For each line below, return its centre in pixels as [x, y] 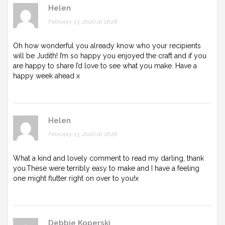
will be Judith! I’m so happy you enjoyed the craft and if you [110, 55]
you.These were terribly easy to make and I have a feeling [106, 168]
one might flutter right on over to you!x [76, 178]
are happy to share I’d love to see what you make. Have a [105, 66]
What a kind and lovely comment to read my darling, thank [108, 158]
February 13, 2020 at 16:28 [83, 21]
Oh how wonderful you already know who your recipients [107, 45]
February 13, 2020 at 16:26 [83, 134]
